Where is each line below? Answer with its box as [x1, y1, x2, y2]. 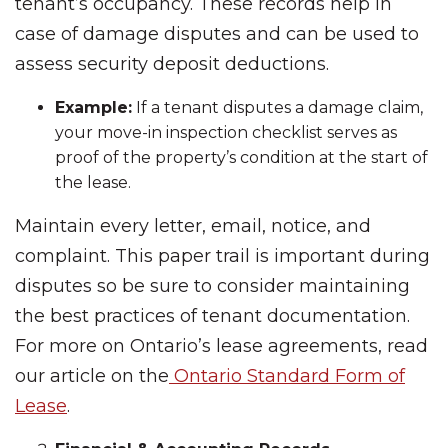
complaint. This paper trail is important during [15, 245, 430, 267]
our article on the [15, 365, 169, 387]
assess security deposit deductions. [15, 53, 329, 75]
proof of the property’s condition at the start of [55, 148, 428, 167]
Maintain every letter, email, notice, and [15, 215, 371, 237]
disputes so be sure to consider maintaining [15, 275, 410, 297]
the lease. [55, 173, 131, 192]
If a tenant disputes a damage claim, [132, 98, 423, 117]
